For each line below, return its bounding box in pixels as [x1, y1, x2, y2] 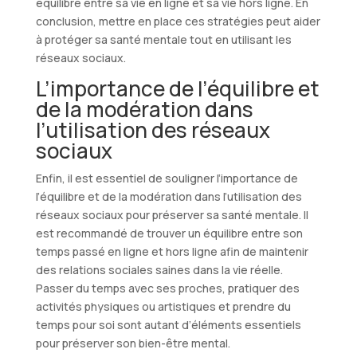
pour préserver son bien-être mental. [35, 335, 230, 351]
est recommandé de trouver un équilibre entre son [35, 226, 303, 241]
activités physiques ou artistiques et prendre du [35, 299, 291, 315]
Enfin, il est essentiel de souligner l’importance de [35, 171, 298, 186]
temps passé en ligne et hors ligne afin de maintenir [35, 244, 308, 260]
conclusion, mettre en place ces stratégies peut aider [35, 14, 320, 29]
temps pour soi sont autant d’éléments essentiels [35, 317, 301, 333]
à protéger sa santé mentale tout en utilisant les [35, 32, 292, 48]
